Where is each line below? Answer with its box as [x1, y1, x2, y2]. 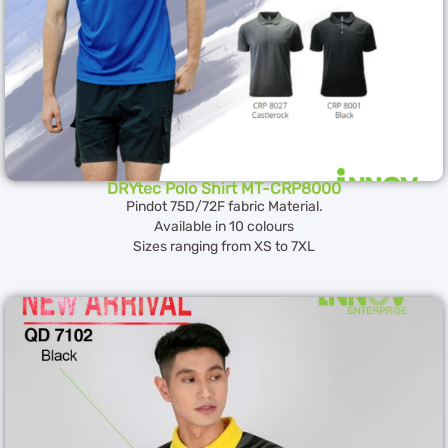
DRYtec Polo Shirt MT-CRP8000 [107, 179, 341, 199]
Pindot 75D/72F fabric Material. [125, 198, 323, 216]
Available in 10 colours [154, 218, 294, 236]
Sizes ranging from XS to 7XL [133, 238, 315, 256]
